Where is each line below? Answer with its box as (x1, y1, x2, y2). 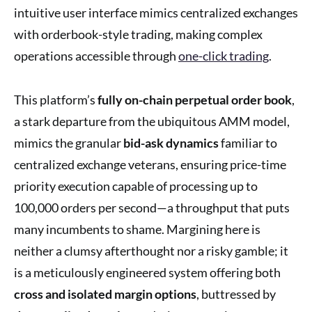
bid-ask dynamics (123, 134, 219, 150)
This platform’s (14, 91, 97, 107)
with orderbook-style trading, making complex (14, 26, 263, 42)
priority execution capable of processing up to (14, 178, 258, 194)
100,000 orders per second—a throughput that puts (14, 199, 290, 215)
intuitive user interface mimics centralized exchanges (14, 4, 298, 20)
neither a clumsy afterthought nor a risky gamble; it (14, 242, 288, 258)
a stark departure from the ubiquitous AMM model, (14, 113, 290, 129)
